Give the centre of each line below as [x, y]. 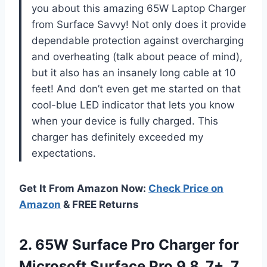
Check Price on [186, 188]
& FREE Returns [100, 204]
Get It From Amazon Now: [84, 188]
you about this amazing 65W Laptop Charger [139, 8]
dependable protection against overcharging [138, 40]
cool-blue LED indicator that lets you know [133, 105]
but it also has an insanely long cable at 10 [134, 72]
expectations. [64, 153]
